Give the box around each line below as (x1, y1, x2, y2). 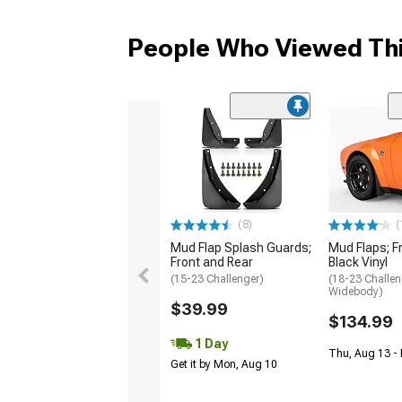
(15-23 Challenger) (170, 273, 264, 286)
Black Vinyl (328, 255, 388, 270)
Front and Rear (170, 255, 253, 270)
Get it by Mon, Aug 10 (170, 358, 277, 371)
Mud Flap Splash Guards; (170, 240, 311, 256)
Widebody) (328, 285, 383, 299)
